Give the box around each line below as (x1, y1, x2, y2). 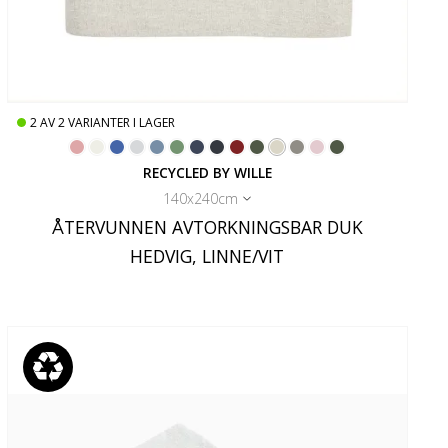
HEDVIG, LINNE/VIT (130, 244, 285, 269)
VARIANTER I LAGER (67, 114, 175, 132)
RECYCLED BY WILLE (142, 163, 272, 183)
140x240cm (163, 189, 239, 209)
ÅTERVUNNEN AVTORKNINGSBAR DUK (51, 215, 363, 240)
